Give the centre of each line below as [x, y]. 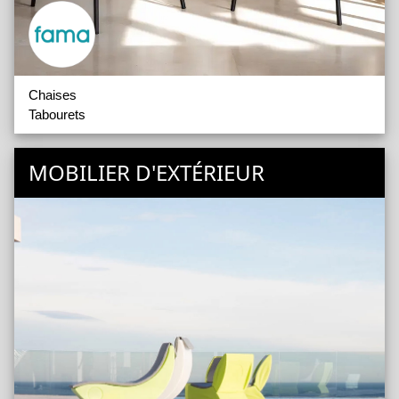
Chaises [53, 94]
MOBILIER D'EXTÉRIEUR [147, 172]
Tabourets [57, 114]
